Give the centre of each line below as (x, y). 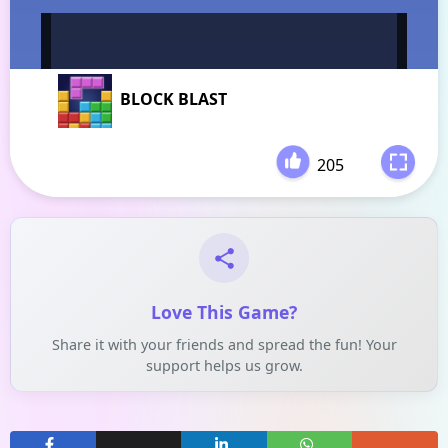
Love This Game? (224, 312)
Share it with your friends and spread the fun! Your (224, 344)
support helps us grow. (224, 365)
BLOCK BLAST (173, 99)
